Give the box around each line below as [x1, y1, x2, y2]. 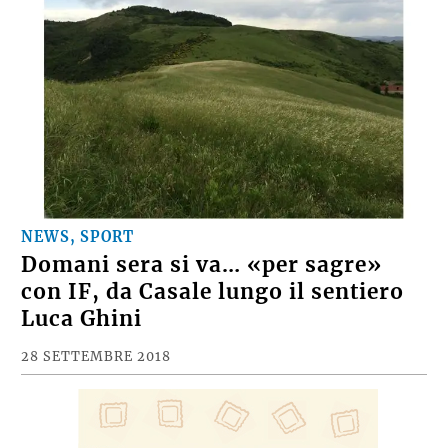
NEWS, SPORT [21, 228, 135, 247]
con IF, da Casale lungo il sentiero [21, 279, 405, 306]
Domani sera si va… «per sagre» [21, 252, 383, 279]
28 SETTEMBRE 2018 [21, 348, 172, 365]
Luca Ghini [21, 306, 143, 333]
